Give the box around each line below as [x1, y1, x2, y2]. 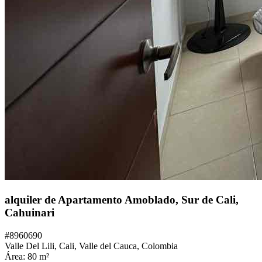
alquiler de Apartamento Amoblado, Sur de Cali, [5, 194, 239, 206]
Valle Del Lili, [5, 240, 59, 251]
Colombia [142, 240, 178, 251]
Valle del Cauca [79, 240, 137, 251]
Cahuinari [5, 206, 54, 219]
